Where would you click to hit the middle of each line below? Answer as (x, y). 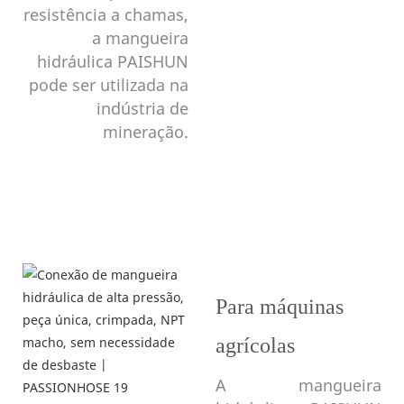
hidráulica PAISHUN (113, 61)
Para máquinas (280, 306)
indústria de (142, 108)
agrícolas (255, 345)
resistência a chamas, (106, 14)
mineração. (146, 131)
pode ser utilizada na (109, 84)
